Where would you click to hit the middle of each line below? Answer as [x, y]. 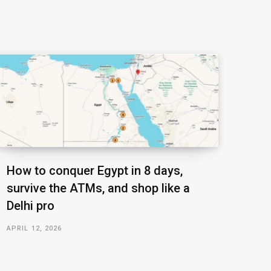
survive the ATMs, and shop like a [98, 188]
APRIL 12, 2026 [34, 228]
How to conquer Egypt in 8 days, [95, 170]
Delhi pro [31, 205]
